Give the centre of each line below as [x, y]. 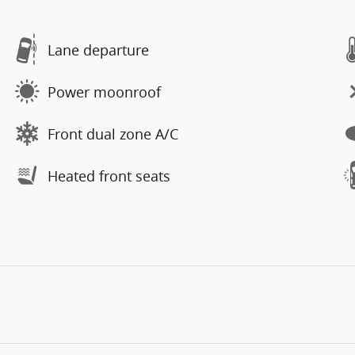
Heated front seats [109, 176]
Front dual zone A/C [113, 134]
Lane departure [98, 50]
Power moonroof [104, 92]
